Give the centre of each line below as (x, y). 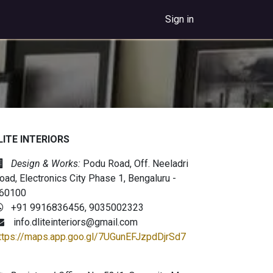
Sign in (179, 19)
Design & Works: (45, 164)
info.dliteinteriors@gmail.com (74, 222)
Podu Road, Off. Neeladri (134, 164)
